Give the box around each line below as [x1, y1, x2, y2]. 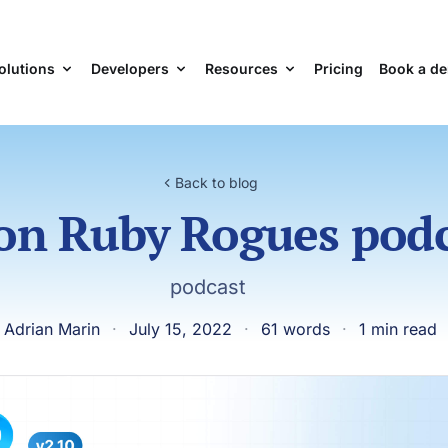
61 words [260, 319, 330, 339]
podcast [170, 275, 246, 299]
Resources [204, 59, 278, 77]
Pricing [313, 59, 363, 77]
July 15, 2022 [128, 319, 232, 339]
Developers [90, 59, 169, 77]
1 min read [358, 319, 437, 339]
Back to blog [174, 174, 258, 191]
